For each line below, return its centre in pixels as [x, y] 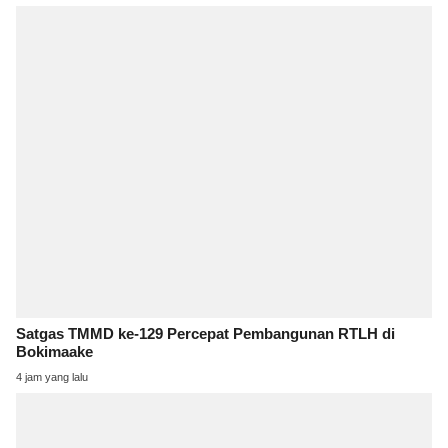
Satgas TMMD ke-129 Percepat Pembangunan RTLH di [205, 334]
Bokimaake [54, 352]
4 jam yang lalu [52, 377]
